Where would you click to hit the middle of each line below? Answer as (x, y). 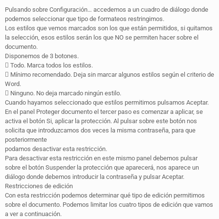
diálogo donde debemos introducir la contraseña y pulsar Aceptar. (95, 176)
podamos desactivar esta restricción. (56, 149)
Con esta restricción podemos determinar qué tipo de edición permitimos (105, 195)
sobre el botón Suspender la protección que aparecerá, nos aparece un (102, 167)
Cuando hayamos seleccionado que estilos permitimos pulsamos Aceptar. (107, 102)
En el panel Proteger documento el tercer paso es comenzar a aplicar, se (104, 111)
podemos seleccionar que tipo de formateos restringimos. (85, 19)
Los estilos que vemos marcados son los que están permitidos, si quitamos (109, 28)
